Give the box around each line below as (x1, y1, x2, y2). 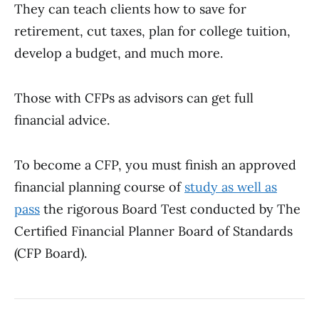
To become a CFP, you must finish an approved (14, 157, 296, 173)
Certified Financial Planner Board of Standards (14, 223, 293, 239)
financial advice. (14, 112, 110, 128)
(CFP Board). (14, 245, 87, 261)
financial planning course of (14, 179, 184, 195)
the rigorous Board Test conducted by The (40, 201, 300, 217)
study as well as (184, 179, 277, 195)
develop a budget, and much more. (14, 45, 223, 61)
